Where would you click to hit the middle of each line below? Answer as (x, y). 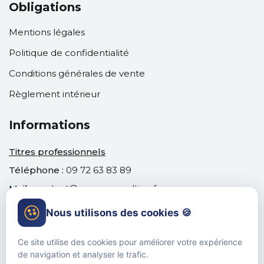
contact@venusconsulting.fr (97, 188)
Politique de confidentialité (69, 53)
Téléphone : (36, 170)
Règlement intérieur (55, 94)
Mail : (22, 188)
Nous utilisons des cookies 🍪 (119, 212)
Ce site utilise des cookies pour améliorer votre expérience (130, 242)
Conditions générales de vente (77, 73)
